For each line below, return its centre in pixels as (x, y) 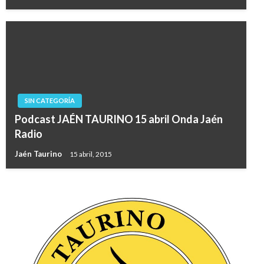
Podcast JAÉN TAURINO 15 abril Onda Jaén (119, 119)
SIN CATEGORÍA (50, 101)
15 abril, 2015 (91, 154)
